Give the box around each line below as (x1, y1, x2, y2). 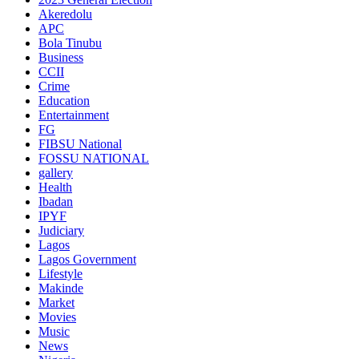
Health (38, 179, 72, 194)
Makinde (38, 280, 83, 295)
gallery (38, 165, 73, 179)
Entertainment (38, 107, 109, 122)
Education (38, 93, 90, 107)
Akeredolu (38, 6, 92, 21)
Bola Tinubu (38, 35, 102, 50)
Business (38, 50, 83, 64)
